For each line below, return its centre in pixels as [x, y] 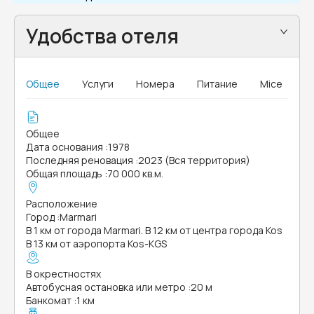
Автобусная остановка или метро [106, 287]
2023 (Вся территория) [194, 160]
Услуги [98, 84]
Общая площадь [64, 173]
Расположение [62, 204]
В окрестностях [63, 274]
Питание [217, 84]
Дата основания [64, 147]
